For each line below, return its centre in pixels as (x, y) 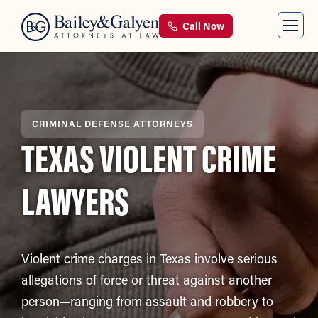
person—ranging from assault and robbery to (147, 301)
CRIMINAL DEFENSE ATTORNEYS (113, 124)
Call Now (202, 26)
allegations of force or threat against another (147, 280)
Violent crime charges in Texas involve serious (149, 259)
